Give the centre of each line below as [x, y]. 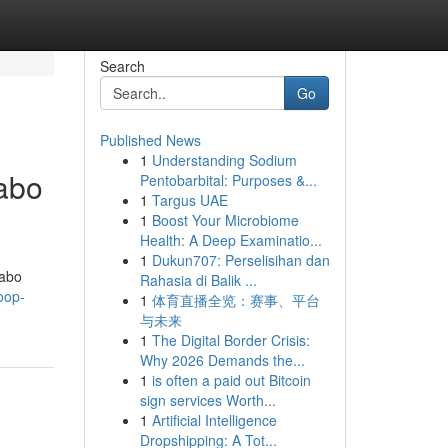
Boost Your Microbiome [225, 220]
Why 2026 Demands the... [222, 360]
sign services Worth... [207, 400]
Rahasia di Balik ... [198, 280]
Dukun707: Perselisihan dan [240, 260]
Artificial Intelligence [214, 420]
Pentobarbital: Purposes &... [228, 180]
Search [122, 66]
